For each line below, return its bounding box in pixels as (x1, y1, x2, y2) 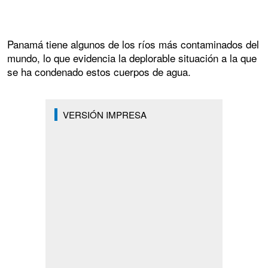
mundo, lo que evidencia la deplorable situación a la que (7, 50, 257, 66)
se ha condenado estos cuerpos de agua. (7, 64, 191, 80)
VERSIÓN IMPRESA (62, 108, 147, 121)
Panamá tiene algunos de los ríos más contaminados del (7, 36, 259, 52)
